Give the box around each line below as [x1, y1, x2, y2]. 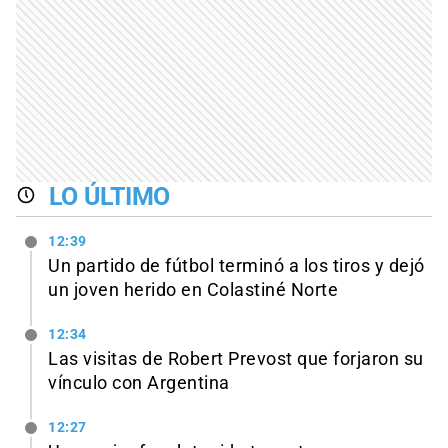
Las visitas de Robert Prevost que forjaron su [48, 348, 424, 369]
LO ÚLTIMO [48, 182, 171, 212]
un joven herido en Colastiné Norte [48, 279, 338, 300]
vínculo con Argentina [48, 372, 230, 393]
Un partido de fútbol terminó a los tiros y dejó [48, 255, 425, 276]
